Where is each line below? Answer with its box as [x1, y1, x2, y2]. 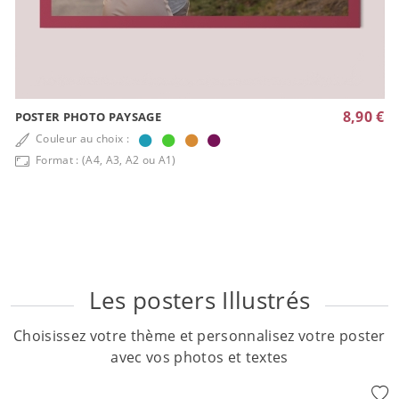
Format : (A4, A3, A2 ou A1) [32, 152, 176, 168]
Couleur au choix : [32, 131, 133, 147]
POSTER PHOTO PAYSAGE [14, 109, 161, 126]
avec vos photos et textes [110, 346, 289, 367]
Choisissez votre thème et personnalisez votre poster [13, 325, 386, 346]
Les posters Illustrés [88, 284, 311, 316]
